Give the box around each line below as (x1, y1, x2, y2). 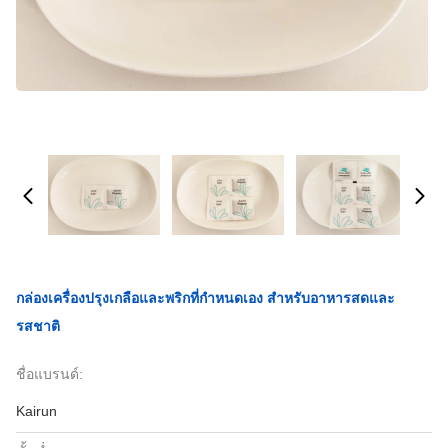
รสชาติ (16, 318, 60, 334)
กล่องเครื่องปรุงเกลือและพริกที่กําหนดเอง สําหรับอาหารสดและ (16, 290, 395, 306)
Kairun (16, 403, 57, 419)
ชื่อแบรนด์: (16, 366, 83, 382)
